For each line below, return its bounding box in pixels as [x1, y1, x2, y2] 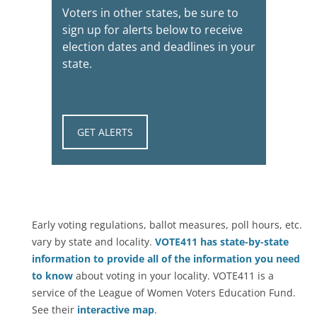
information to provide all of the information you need [32, 252, 300, 265]
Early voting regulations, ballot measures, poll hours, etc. [32, 218, 302, 231]
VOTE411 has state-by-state [155, 235, 289, 248]
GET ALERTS [76, 125, 133, 139]
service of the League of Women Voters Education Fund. [32, 286, 296, 299]
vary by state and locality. [32, 235, 155, 248]
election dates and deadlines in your [62, 38, 255, 54]
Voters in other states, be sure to [62, 4, 238, 21]
